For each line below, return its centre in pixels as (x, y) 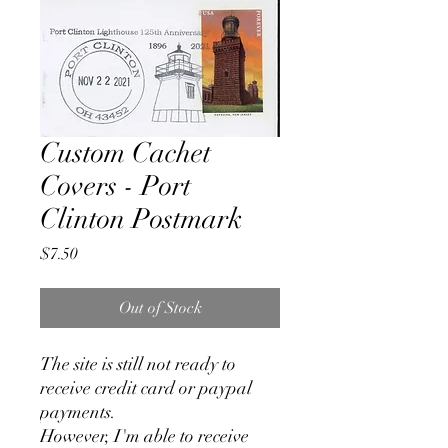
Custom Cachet (125, 153)
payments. (78, 412)
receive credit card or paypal (146, 388)
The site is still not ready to (138, 364)
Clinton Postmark (141, 219)
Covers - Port (115, 186)
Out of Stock (160, 308)
